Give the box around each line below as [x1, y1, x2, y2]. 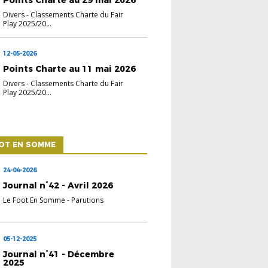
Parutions [71, 194, 104, 205]
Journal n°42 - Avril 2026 [3, 179, 114, 191]
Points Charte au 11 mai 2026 [3, 63, 136, 74]
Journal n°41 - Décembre [3, 248, 115, 260]
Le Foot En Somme [3, 194, 66, 205]
